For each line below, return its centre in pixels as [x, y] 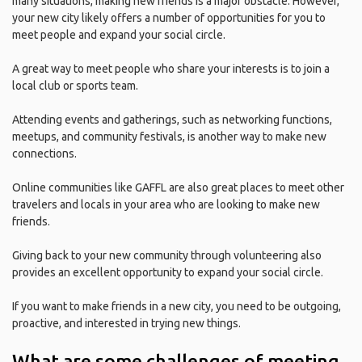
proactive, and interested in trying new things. [126, 323]
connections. [44, 154]
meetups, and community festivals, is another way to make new [169, 137]
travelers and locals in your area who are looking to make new [166, 204]
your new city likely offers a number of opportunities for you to [169, 18]
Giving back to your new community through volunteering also [167, 255]
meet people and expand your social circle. [119, 35]
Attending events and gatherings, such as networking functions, [172, 120]
